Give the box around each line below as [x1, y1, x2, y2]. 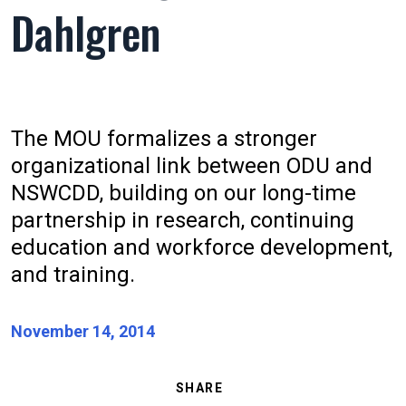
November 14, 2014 [11, 322, 155, 342]
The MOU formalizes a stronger [11, 126, 317, 152]
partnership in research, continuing [11, 208, 354, 234]
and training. [11, 262, 135, 288]
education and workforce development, [11, 235, 392, 261]
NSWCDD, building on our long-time [11, 180, 356, 207]
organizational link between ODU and [11, 153, 372, 179]
